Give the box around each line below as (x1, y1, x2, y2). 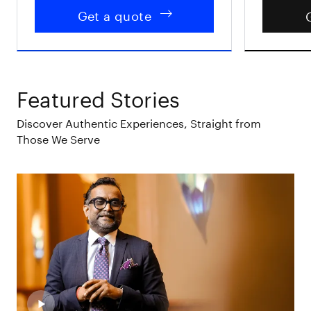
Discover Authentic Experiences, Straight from (17, 112, 262, 131)
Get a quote (77, 3, 151, 24)
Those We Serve (17, 128, 101, 146)
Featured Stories (17, 79, 180, 112)
